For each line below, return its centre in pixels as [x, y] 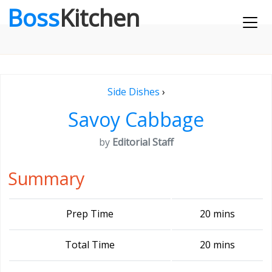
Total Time [90, 245]
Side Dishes [133, 92]
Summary [46, 178]
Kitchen [100, 18]
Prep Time [90, 214]
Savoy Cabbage [136, 119]
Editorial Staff [143, 142]
